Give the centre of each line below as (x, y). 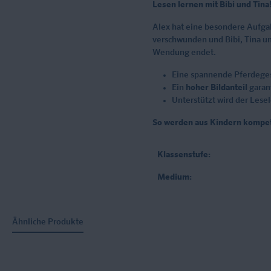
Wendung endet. (184, 52)
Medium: (175, 177)
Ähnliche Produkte (48, 222)
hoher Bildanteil (217, 87)
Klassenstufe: (184, 155)
